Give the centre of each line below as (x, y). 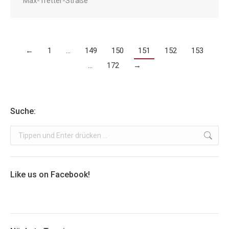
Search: (22, 132)
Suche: (23, 111)
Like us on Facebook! (50, 175)
